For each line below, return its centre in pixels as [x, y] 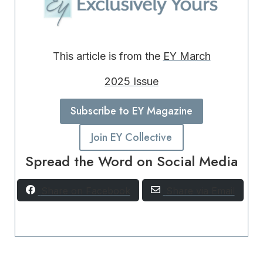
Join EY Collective [131, 137]
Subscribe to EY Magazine [131, 111]
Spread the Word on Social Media [131, 161]
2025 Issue [131, 82]
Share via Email [200, 190]
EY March [187, 56]
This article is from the [108, 56]
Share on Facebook [85, 190]
